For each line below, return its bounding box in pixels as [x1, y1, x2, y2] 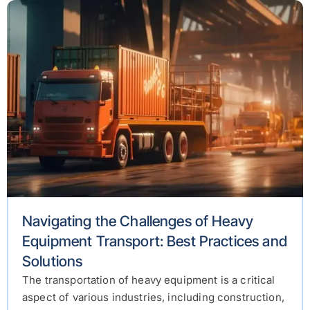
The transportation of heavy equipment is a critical [22, 273, 275, 287]
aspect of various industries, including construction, [22, 291, 284, 304]
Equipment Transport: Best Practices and [22, 232, 287, 250]
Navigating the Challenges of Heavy [22, 212, 254, 230]
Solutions [22, 253, 83, 271]
